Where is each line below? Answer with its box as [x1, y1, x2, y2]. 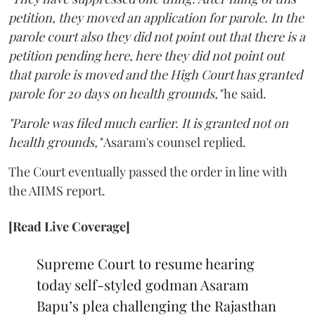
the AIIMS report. [8, 181, 105, 199]
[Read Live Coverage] [8, 217, 130, 235]
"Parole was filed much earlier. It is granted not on [8, 114, 288, 131]
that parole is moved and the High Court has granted [8, 65, 302, 83]
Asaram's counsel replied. [101, 133, 246, 150]
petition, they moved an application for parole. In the [8, 8, 304, 26]
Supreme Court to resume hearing [37, 253, 255, 273]
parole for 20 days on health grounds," [8, 84, 221, 102]
